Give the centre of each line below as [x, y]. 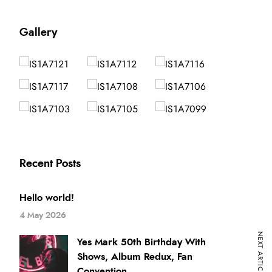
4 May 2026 [43, 216]
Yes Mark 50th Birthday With [142, 242]
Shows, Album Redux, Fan [135, 257]
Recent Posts [50, 164]
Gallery [39, 33]
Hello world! [47, 198]
